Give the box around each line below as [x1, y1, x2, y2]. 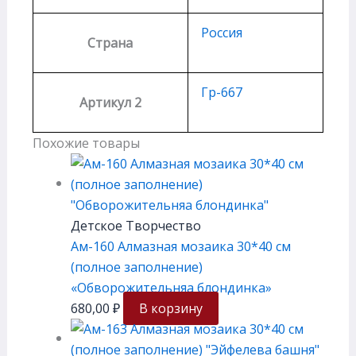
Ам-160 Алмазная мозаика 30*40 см [70, 237, 291, 255]
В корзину [138, 299, 203, 317]
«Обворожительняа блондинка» [70, 278, 272, 296]
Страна [87, 33, 133, 52]
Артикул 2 [79, 93, 141, 111]
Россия [200, 23, 242, 41]
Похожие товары [32, 133, 140, 152]
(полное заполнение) [70, 257, 203, 276]
